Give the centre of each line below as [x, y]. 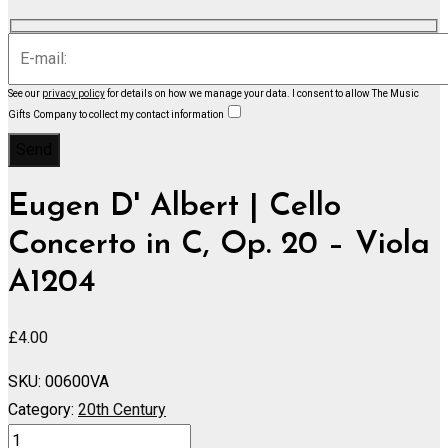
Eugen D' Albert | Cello [174, 207]
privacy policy [73, 93]
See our [25, 93]
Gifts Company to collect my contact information [116, 114]
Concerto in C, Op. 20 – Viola [219, 245]
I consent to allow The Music [355, 93]
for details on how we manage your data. [198, 93]
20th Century [122, 409]
